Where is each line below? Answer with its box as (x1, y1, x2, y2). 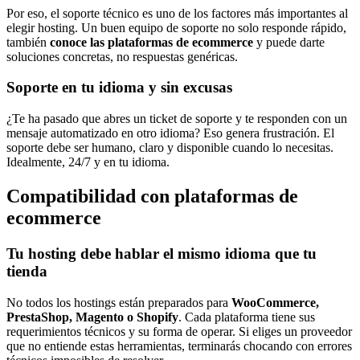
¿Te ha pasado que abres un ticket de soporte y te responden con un (6, 112, 347, 126)
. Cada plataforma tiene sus (178, 309, 315, 324)
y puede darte (253, 35, 325, 49)
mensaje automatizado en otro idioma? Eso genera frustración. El (6, 126, 334, 141)
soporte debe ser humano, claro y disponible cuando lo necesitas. (6, 141, 333, 155)
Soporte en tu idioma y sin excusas (6, 79, 232, 96)
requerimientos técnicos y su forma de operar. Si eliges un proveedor (6, 324, 352, 338)
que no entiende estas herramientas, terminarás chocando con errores (6, 338, 352, 353)
